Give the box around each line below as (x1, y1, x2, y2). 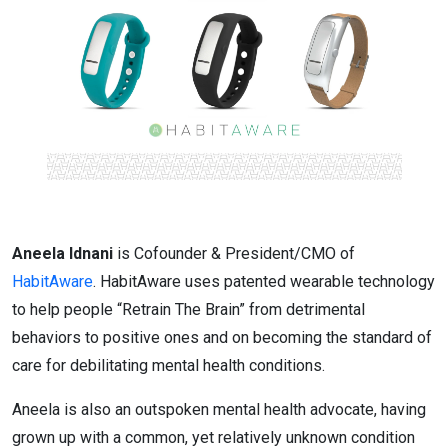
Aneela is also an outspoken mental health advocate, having (12, 399, 426, 419)
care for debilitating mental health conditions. (12, 355, 325, 375)
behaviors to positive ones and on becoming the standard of (12, 327, 432, 347)
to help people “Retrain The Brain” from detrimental (12, 299, 365, 319)
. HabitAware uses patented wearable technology (93, 271, 435, 291)
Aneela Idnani (12, 243, 113, 263)
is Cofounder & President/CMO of (113, 243, 355, 263)
